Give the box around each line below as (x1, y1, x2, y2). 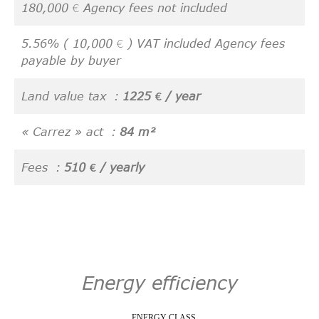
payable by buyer (21, 53, 121, 67)
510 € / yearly (64, 160, 145, 174)
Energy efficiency (81, 270, 238, 293)
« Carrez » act (21, 125, 108, 138)
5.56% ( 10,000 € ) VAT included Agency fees (21, 36, 285, 50)
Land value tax (21, 89, 110, 103)
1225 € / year (122, 89, 201, 103)
